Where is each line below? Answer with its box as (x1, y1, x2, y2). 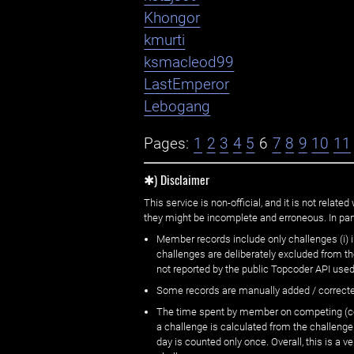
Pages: (144, 134, 190, 153)
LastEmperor (144, 76, 230, 94)
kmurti (144, 32, 186, 50)
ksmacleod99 (144, 54, 235, 72)
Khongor (144, 9, 201, 28)
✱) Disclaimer (144, 170, 210, 190)
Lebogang (144, 98, 211, 116)
